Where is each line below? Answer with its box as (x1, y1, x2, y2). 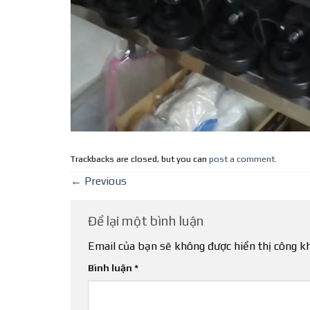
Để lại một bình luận (88, 212, 207, 228)
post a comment (209, 154, 275, 165)
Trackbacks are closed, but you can (71, 154, 209, 165)
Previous (82, 174, 127, 188)
